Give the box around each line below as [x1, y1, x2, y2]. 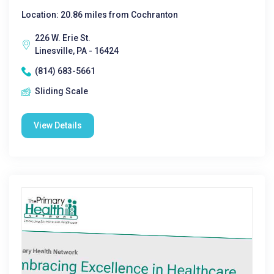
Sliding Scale [35, 86, 88, 96]
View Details [34, 120, 82, 130]
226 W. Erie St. [35, 33, 91, 43]
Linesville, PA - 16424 [35, 46, 119, 56]
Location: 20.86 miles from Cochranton [21, 10, 178, 20]
